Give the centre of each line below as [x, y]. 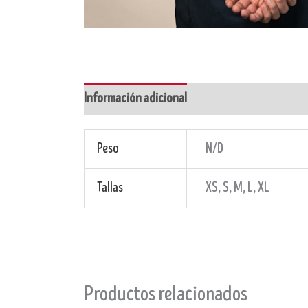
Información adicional [135, 98]
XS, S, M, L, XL [237, 188]
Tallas [110, 188]
